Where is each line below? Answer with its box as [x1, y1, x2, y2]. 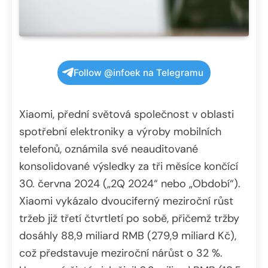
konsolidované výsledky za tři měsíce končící [19, 159, 238, 173]
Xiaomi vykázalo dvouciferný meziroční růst [19, 193, 233, 208]
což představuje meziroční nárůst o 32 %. [19, 245, 223, 260]
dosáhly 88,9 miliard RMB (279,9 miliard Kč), [19, 228, 236, 243]
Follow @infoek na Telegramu [74, 66, 203, 78]
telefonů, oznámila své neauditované [19, 141, 198, 156]
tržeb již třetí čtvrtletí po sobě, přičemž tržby [19, 211, 239, 226]
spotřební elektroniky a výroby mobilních [19, 124, 221, 139]
